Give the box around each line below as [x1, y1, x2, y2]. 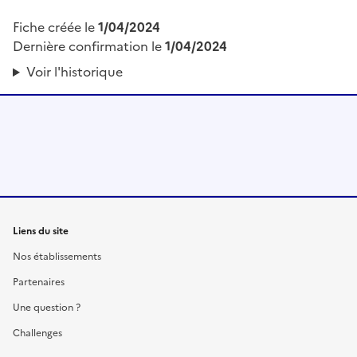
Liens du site [13, 224, 69, 239]
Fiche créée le [13, 18, 98, 37]
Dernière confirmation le [13, 37, 165, 57]
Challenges [13, 326, 62, 341]
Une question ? [13, 300, 80, 316]
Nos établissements [13, 249, 101, 265]
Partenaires [13, 275, 65, 290]
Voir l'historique [25, 62, 123, 82]
